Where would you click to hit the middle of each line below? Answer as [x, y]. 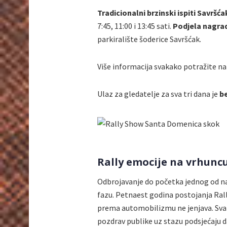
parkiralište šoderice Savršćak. [150, 39]
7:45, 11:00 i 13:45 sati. [135, 26]
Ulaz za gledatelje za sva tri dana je [158, 93]
